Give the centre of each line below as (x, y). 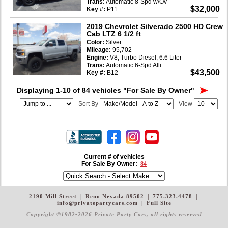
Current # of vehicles (114, 156)
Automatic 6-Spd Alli (133, 65)
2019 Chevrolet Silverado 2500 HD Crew (155, 26)
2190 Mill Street (54, 196)
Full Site (159, 202)
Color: (95, 42)
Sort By (88, 104)
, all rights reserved (174, 214)
